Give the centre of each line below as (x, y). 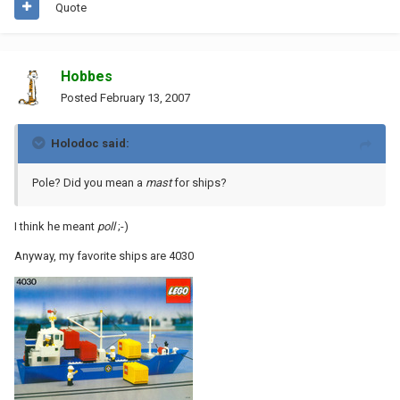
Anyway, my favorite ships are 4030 (104, 255)
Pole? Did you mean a (89, 182)
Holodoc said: (90, 143)
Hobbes (87, 76)
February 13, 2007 (145, 97)
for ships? (200, 182)
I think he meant (56, 226)
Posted (80, 97)
